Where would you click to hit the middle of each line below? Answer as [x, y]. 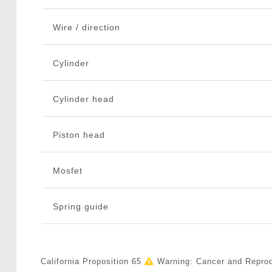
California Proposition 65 [92, 262]
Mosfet [67, 171]
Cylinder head [83, 99]
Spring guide [80, 207]
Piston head [79, 135]
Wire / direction [86, 28]
